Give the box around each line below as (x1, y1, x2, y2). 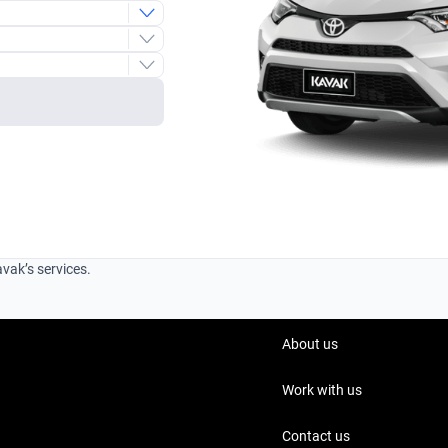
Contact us (281, 428, 350, 444)
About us (281, 336, 338, 352)
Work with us (281, 382, 362, 398)
